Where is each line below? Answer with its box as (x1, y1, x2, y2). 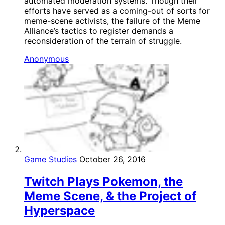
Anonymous (24, 54, 69, 64)
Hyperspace (24, 203, 95, 218)
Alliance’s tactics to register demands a (24, 26, 173, 36)
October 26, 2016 (79, 154, 146, 165)
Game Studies (24, 154, 79, 165)
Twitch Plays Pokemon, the (24, 174, 183, 189)
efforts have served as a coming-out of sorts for (24, 6, 210, 16)
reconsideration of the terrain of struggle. (24, 36, 182, 46)
